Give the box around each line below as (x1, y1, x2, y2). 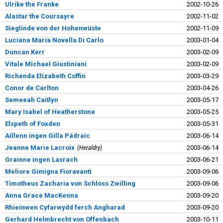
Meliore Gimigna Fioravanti (4, 167, 92, 175)
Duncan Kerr (4, 48, 45, 56)
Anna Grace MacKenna (4, 191, 78, 199)
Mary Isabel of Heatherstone (4, 108, 95, 115)
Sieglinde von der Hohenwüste (4, 24, 101, 32)
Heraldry (79, 143, 100, 151)
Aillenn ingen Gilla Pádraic (4, 131, 90, 139)
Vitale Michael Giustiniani (4, 60, 87, 68)
